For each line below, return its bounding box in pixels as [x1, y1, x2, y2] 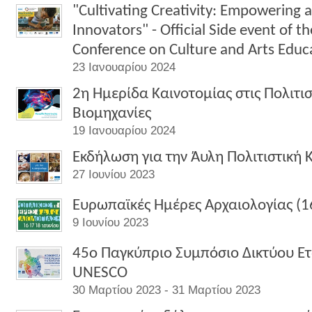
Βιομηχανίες [72, 106, 151, 122]
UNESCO [72, 265, 127, 281]
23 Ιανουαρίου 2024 [72, 61, 175, 74]
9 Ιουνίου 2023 [72, 216, 148, 229]
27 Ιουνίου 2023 [72, 168, 155, 181]
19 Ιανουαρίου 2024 [72, 124, 175, 137]
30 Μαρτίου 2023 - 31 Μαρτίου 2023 [72, 283, 260, 297]
